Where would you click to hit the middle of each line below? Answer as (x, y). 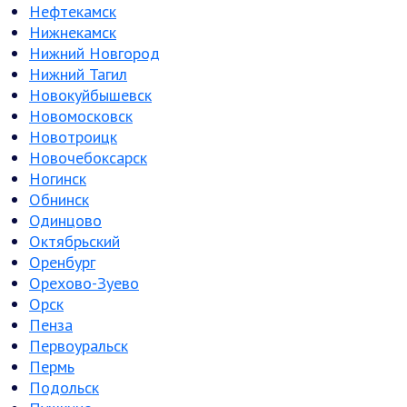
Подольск (64, 387)
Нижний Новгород (94, 53)
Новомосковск (81, 116)
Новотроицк (73, 137)
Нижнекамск (73, 32)
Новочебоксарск (88, 158)
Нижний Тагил (78, 74)
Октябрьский (74, 241)
